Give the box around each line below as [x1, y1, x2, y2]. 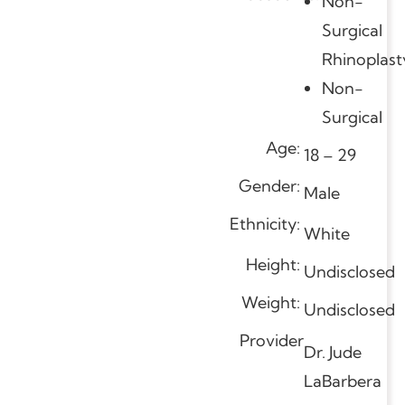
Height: [246, 253, 304, 275]
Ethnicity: [230, 212, 304, 234]
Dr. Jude [304, 341, 362, 363]
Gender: [239, 174, 304, 196]
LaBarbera [304, 370, 381, 391]
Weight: [241, 291, 304, 313]
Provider [240, 329, 304, 351]
